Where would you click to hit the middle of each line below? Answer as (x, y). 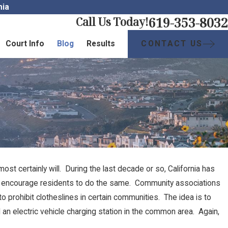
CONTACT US (172, 44)
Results (101, 44)
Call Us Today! (112, 22)
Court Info (25, 44)
